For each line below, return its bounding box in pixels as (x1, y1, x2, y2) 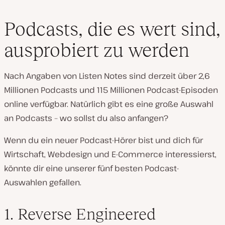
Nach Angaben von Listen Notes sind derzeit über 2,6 (4, 70, 210, 82)
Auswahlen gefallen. (4, 177, 81, 188)
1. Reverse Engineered (4, 205, 156, 223)
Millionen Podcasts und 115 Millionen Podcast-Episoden (4, 84, 218, 96)
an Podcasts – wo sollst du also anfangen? (4, 113, 168, 124)
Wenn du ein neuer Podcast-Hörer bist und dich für (4, 135, 203, 146)
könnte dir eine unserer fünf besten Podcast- (4, 163, 179, 174)
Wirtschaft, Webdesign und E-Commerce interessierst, (4, 149, 216, 160)
